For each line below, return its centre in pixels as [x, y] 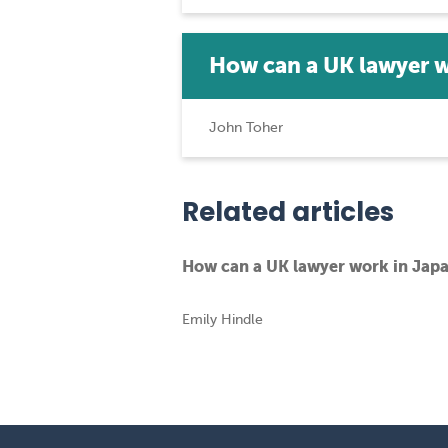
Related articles [288, 212]
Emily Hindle [222, 319]
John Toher [246, 127]
